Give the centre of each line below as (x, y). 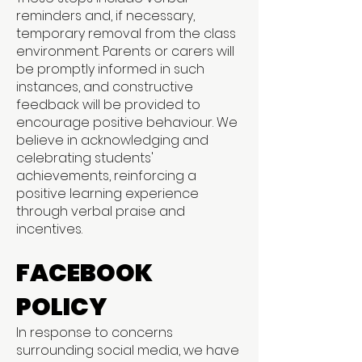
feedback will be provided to (108, 105)
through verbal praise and (101, 211)
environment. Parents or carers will (125, 51)
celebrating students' (85, 158)
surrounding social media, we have (128, 350)
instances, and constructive (105, 87)
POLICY (61, 307)
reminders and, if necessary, (105, 16)
